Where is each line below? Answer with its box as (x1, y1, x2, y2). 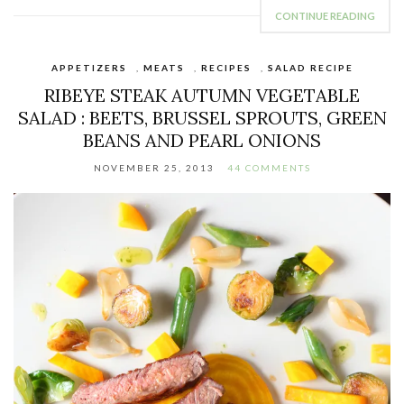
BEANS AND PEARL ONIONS (83, 128, 321, 151)
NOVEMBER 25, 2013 (93, 161, 215, 173)
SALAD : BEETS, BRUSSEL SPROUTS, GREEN (17, 106, 387, 129)
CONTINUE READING (275, 9, 375, 22)
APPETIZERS (50, 61, 127, 73)
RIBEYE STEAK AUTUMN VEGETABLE (44, 83, 360, 106)
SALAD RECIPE (267, 61, 353, 73)
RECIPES (200, 61, 252, 73)
